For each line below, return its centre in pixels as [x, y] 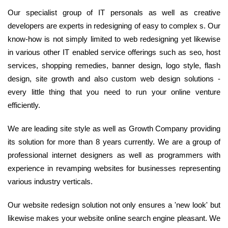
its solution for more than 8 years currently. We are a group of [114, 141]
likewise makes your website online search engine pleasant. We [114, 218]
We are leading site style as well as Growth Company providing [114, 128]
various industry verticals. [50, 181]
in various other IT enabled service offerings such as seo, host [114, 52]
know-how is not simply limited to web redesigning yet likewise [114, 39]
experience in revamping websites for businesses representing [114, 168]
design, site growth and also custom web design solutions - [114, 78]
